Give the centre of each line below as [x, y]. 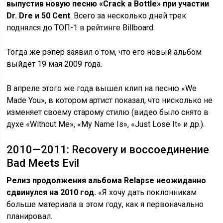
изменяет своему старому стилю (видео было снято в [108, 112]
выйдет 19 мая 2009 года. [55, 64]
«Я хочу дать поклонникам [147, 192]
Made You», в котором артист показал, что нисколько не [110, 100]
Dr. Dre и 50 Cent [39, 15]
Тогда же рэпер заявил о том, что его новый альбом [104, 52]
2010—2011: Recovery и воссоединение [108, 149]
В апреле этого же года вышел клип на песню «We [102, 88]
